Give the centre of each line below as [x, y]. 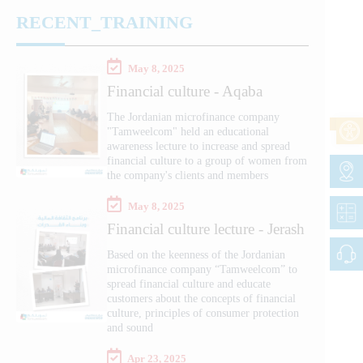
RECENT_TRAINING [105, 22]
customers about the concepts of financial [202, 298]
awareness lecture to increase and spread [199, 146]
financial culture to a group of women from [207, 160]
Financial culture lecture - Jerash [206, 228]
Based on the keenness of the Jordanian [196, 254]
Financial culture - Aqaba [185, 91]
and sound [130, 327]
